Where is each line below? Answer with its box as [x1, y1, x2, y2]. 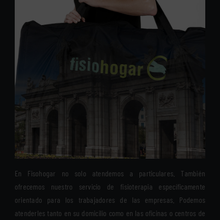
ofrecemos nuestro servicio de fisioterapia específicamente [15, 182, 205, 192]
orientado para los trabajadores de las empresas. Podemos [15, 195, 205, 205]
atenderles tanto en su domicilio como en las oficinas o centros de [15, 208, 205, 218]
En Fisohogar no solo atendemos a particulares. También [15, 168, 205, 178]
